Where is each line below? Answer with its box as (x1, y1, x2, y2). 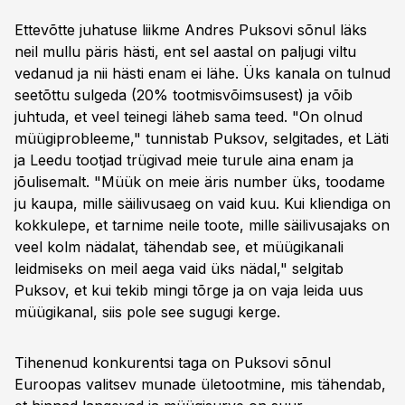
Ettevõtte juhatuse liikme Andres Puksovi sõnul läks (14, 21, 367, 39)
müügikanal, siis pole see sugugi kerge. (14, 303, 280, 321)
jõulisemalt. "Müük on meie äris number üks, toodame (14, 173, 385, 191)
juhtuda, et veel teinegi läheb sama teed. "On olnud (14, 108, 363, 126)
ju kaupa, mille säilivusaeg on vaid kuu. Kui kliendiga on (14, 194, 391, 212)
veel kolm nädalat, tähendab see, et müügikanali (14, 238, 344, 256)
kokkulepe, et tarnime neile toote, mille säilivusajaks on (14, 216, 390, 234)
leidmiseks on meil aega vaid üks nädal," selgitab (14, 259, 344, 278)
